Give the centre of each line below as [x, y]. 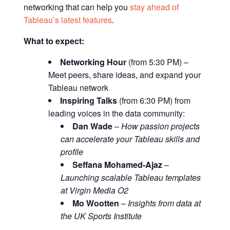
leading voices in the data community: [117, 113]
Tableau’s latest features [68, 20]
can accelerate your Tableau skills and [130, 139]
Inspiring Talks [89, 100]
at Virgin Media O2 [95, 190]
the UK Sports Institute [101, 216]
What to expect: [54, 41]
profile [72, 151]
